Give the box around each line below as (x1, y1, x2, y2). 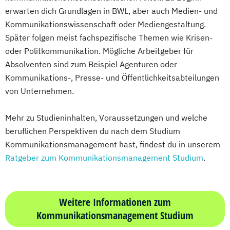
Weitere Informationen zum (59, 195, 171, 209)
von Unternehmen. (5, 86, 74, 97)
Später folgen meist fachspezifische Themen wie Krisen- (5, 32, 213, 43)
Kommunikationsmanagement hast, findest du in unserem (5, 139, 220, 150)
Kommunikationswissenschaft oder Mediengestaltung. (5, 19, 206, 30)
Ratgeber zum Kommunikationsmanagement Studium (5, 152, 203, 163)
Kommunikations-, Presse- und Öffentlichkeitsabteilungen (5, 72, 219, 83)
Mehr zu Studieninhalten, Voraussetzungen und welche (5, 112, 207, 123)
